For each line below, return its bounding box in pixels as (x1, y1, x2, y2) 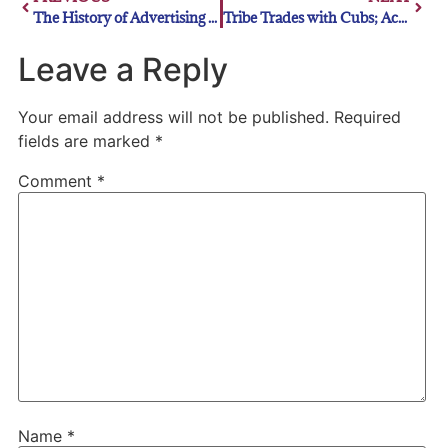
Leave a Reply (17, 50, 228, 90)
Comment (17, 171, 97, 192)
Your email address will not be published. (17, 107, 329, 128)
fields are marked (17, 131, 155, 152)
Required (333, 107, 401, 128)
